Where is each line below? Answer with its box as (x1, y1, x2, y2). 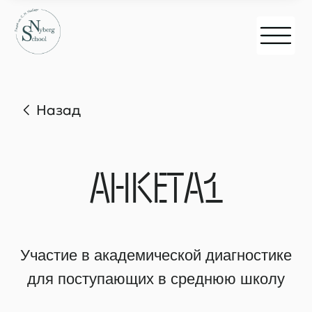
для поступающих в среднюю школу (19, 193, 204, 205)
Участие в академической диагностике (14, 175, 209, 189)
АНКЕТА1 (64, 114, 159, 151)
